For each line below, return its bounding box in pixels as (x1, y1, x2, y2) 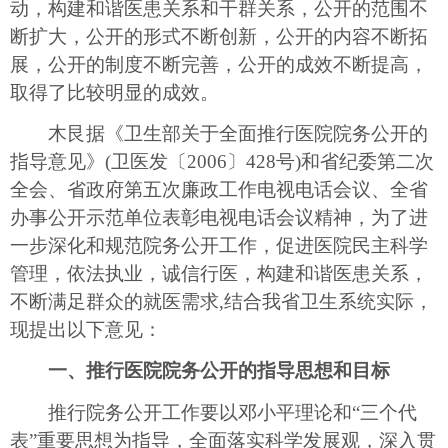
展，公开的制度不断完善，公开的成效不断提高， (10, 53, 428, 75)
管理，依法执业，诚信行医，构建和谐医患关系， (10, 263, 428, 285)
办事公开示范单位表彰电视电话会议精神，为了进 (10, 207, 428, 229)
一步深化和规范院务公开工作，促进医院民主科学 (10, 235, 428, 257)
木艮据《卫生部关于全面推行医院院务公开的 (10, 123, 428, 145)
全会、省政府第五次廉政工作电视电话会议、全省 (10, 179, 428, 201)
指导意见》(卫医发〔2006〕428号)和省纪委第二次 (10, 151, 434, 173)
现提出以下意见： (10, 319, 162, 341)
